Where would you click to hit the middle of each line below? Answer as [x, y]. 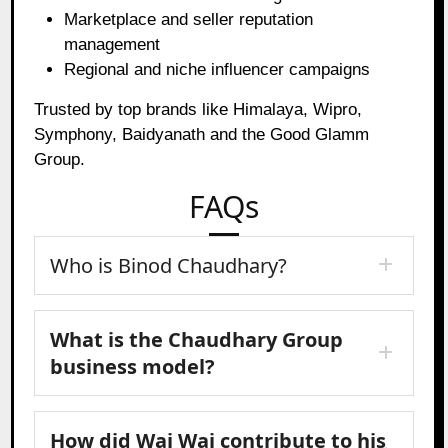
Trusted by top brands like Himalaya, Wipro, [198, 109]
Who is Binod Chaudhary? [169, 265]
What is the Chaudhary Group [197, 339]
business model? [133, 366]
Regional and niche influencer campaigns [217, 69]
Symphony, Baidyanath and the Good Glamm [202, 134]
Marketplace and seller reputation [189, 19]
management [112, 44]
